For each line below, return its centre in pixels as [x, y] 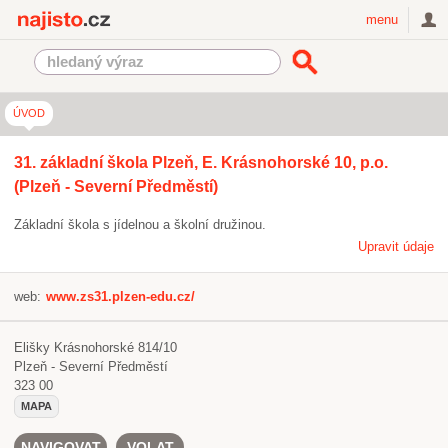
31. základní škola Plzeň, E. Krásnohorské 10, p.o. [201, 162]
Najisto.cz [145, 19]
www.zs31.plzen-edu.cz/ [120, 296]
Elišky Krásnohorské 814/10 [95, 347]
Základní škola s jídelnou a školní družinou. [140, 224]
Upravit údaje [396, 246]
